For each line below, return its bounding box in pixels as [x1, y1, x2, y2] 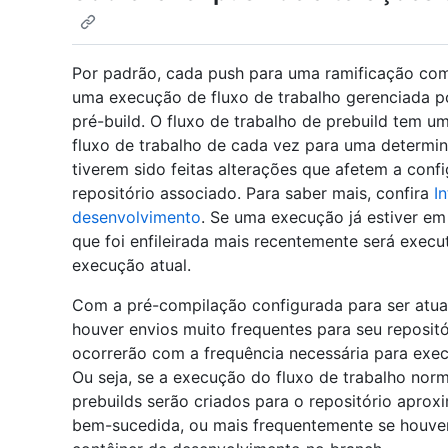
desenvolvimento [72, 207, 201, 228]
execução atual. [72, 255, 191, 276]
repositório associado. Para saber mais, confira [72, 183, 434, 204]
